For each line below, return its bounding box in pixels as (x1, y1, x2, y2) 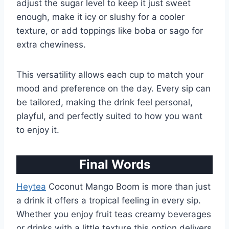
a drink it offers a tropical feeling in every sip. (16, 195, 201, 206)
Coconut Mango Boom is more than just (46, 181, 211, 192)
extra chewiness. (16, 39, 86, 50)
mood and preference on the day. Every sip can (16, 83, 211, 94)
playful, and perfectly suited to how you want (16, 111, 202, 122)
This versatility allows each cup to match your (16, 70, 203, 80)
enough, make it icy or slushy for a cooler (16, 12, 185, 22)
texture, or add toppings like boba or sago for (16, 26, 203, 36)
